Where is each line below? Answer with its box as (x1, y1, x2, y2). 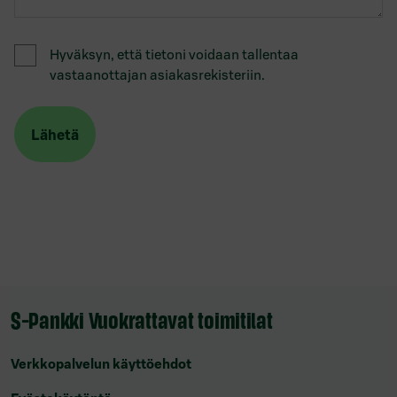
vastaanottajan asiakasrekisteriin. (50, 66, 265, 84)
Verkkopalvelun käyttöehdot (11, 354, 191, 372)
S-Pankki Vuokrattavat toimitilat (11, 305, 273, 333)
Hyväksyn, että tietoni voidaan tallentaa (50, 46, 299, 64)
